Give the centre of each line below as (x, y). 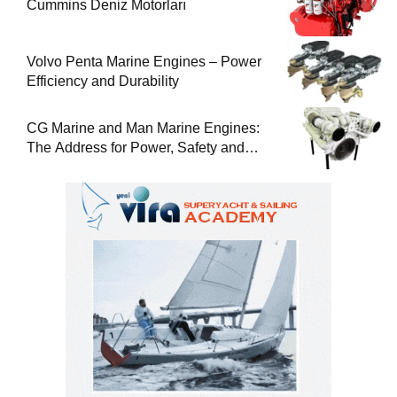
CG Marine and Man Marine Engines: (143, 128)
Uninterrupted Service (95, 167)
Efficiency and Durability (103, 82)
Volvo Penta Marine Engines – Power (144, 62)
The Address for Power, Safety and (136, 148)
